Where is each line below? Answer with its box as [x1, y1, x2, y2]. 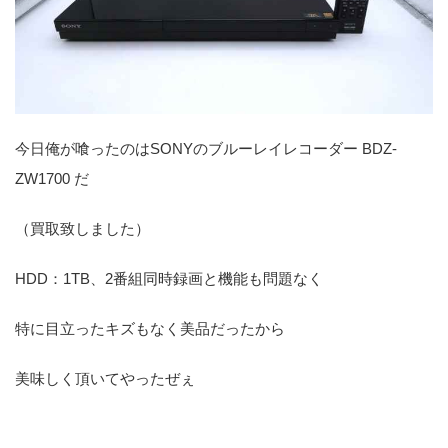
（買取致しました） [15, 219, 150, 237]
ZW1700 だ [15, 169, 89, 187]
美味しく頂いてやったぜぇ [15, 369, 195, 387]
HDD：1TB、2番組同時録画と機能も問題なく [15, 269, 323, 287]
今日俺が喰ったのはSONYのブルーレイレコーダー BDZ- [15, 139, 397, 157]
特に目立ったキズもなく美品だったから [15, 319, 285, 337]
